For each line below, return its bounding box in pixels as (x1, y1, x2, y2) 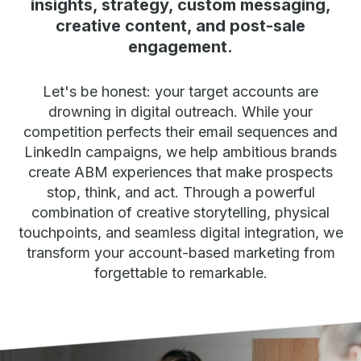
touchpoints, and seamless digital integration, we (18, 223, 343, 241)
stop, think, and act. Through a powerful (46, 183, 315, 201)
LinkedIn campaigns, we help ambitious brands (24, 143, 337, 160)
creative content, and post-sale (56, 15, 305, 35)
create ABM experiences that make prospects (28, 163, 333, 180)
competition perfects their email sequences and (23, 122, 338, 140)
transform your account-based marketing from (26, 243, 335, 261)
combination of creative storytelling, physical (31, 203, 330, 221)
